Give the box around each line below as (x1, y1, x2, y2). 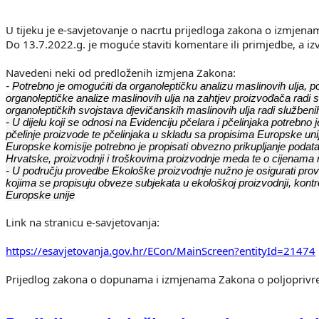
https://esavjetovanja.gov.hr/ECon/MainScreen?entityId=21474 (6, 244, 315, 258)
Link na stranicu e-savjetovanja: (6, 215, 159, 230)
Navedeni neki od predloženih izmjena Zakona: (6, 66, 236, 80)
